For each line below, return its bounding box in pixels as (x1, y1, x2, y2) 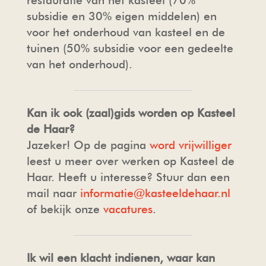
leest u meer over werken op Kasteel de (26, 154, 235, 168)
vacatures (103, 202, 153, 216)
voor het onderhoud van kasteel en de (26, 25, 225, 39)
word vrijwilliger (149, 138, 232, 152)
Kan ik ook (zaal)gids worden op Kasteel (26, 106, 235, 120)
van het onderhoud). (26, 57, 132, 71)
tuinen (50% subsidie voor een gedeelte (26, 41, 233, 55)
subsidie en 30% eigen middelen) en (26, 9, 217, 23)
